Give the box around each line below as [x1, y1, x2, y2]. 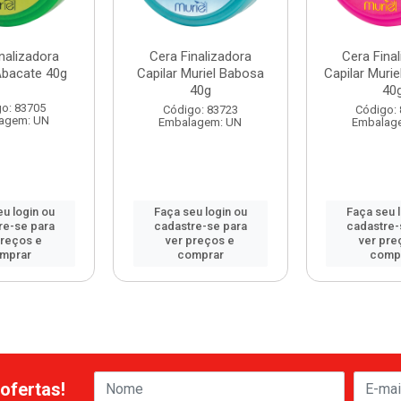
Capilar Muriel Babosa [136, 65, 264, 81]
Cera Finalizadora [149, 48, 252, 64]
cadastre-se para [153, 219, 247, 233]
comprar [176, 248, 224, 261]
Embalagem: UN [158, 115, 243, 129]
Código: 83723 [162, 103, 238, 116]
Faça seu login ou [153, 205, 247, 218]
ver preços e [166, 234, 235, 247]
